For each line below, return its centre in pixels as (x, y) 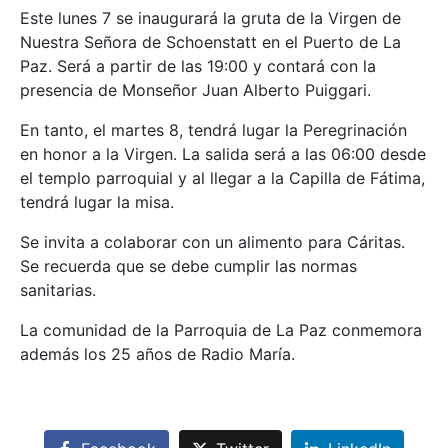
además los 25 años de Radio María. (157, 354)
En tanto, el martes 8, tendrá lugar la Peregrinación (213, 130)
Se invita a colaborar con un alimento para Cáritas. (212, 242)
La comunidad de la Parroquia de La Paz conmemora (221, 330)
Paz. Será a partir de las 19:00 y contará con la (198, 66)
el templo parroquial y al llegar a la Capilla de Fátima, (222, 178)
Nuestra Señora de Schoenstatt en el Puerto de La (210, 42)
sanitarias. (58, 290)
